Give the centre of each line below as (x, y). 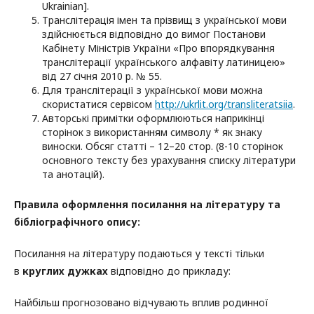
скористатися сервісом (98, 104)
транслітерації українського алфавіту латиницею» (164, 62)
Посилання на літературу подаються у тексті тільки (139, 254)
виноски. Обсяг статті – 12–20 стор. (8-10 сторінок (163, 146)
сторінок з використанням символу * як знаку (152, 132)
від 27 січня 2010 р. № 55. (102, 76)
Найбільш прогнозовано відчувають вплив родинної (141, 303)
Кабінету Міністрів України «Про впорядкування (158, 48)
